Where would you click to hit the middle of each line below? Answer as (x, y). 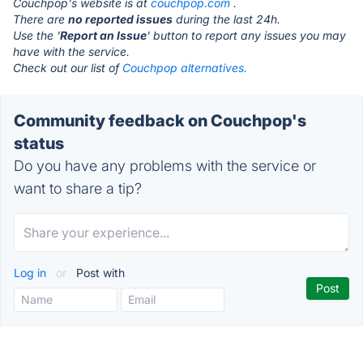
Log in (32, 273)
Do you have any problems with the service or (165, 166)
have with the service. (71, 51)
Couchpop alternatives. (185, 68)
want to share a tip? (78, 188)
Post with (99, 273)
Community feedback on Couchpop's (160, 121)
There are (41, 19)
